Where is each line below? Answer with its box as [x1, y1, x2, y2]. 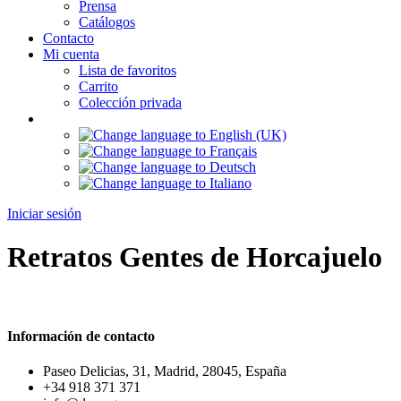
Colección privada [79, 95, 182, 110]
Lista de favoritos [79, 63, 176, 78]
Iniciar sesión [7, 206, 81, 221]
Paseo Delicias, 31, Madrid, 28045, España [43, 363, 286, 380]
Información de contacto [7, 328, 155, 345]
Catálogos [79, 14, 135, 30]
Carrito [79, 79, 118, 94]
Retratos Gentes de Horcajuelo [7, 241, 382, 274]
